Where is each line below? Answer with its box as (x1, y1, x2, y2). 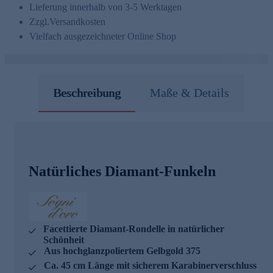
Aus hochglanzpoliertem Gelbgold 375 (44, 245, 200, 256)
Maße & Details (150, 85, 229, 99)
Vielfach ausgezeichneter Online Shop (29, 30, 176, 41)
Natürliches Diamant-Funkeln (29, 163, 216, 179)
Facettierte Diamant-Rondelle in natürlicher (43, 223, 225, 234)
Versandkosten (49, 16, 105, 27)
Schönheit (43, 234, 85, 245)
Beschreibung (53, 85, 121, 99)
